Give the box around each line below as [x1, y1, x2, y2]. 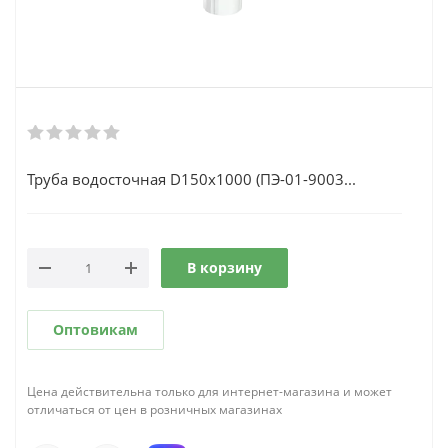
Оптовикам [53, 320, 138, 339]
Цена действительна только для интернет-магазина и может [27, 383, 392, 400]
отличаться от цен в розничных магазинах [27, 401, 282, 418]
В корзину [187, 258, 262, 277]
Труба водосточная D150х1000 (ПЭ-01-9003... [27, 169, 356, 189]
